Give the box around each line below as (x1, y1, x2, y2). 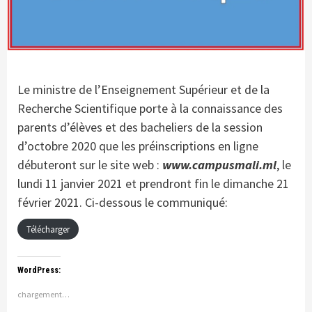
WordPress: (17, 265, 61, 275)
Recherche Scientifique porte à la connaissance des (17, 100, 283, 116)
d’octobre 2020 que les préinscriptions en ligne (17, 137, 258, 154)
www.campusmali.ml (162, 156, 276, 173)
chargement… (17, 288, 70, 299)
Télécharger (26, 223, 70, 235)
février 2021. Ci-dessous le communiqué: (17, 194, 228, 210)
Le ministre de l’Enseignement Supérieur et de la (17, 81, 270, 97)
